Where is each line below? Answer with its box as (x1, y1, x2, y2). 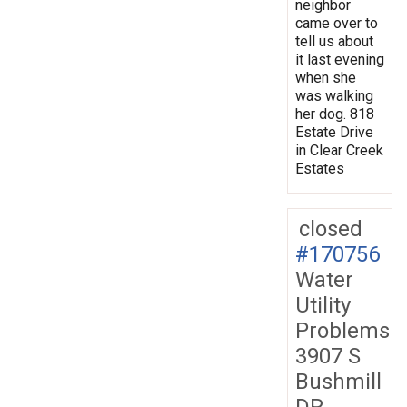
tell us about (295, 32, 373, 50)
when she (295, 68, 356, 86)
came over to (295, 14, 378, 32)
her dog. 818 (295, 104, 374, 123)
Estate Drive (295, 123, 373, 141)
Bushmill (295, 368, 382, 394)
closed (299, 215, 362, 242)
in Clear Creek (295, 141, 383, 159)
